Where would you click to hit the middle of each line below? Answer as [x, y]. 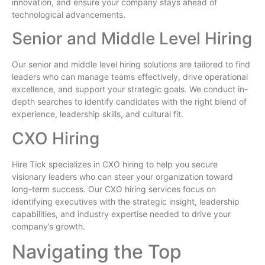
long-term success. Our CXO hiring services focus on [114, 189]
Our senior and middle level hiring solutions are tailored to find [131, 64]
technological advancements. [69, 14]
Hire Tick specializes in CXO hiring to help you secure [115, 164]
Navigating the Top [97, 252]
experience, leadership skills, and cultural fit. [98, 114]
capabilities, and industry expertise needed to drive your [121, 214]
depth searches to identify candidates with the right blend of [129, 102]
